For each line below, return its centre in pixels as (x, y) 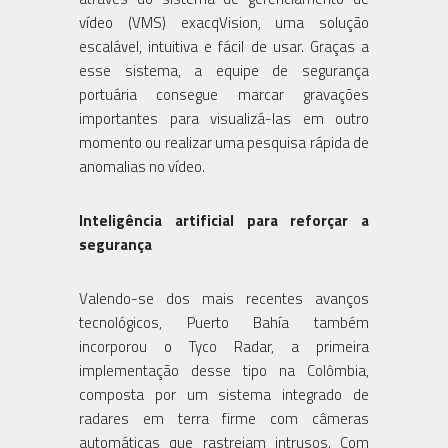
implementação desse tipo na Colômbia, (224, 370)
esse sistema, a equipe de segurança (224, 70)
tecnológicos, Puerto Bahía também (224, 322)
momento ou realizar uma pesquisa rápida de (224, 142)
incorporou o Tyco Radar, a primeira (224, 346)
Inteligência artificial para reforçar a (224, 220)
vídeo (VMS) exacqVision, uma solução (224, 22)
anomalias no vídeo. (142, 166)
